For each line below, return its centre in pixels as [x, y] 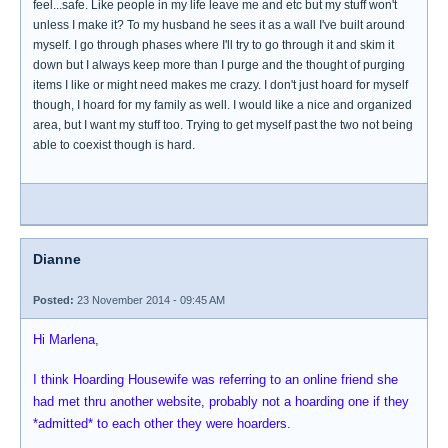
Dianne [57, 259]
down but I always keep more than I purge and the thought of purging [219, 65]
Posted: [53, 300]
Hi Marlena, [66, 339]
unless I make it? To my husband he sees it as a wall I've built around [219, 25]
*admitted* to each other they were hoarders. [162, 423]
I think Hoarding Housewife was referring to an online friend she [215, 379]
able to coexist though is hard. [114, 145]
